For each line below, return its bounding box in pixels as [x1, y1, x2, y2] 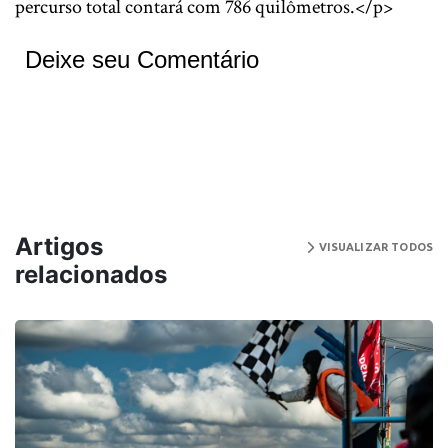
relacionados [15, 260, 167, 289]
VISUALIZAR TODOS [315, 241, 433, 253]
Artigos [15, 232, 103, 261]
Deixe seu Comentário [25, 46, 259, 73]
